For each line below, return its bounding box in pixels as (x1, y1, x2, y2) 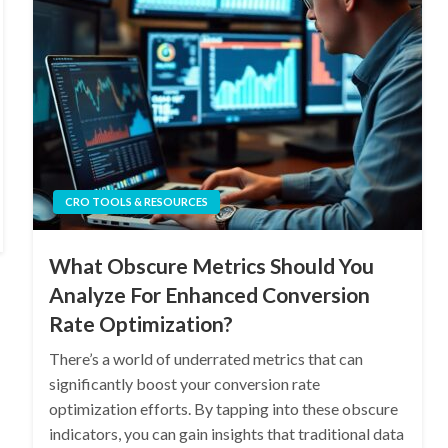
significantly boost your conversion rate (48, 374, 320, 394)
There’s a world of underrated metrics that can (48, 349, 363, 369)
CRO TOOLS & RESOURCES (64, 195, 208, 209)
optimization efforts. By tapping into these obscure (48, 399, 398, 419)
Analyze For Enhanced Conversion (48, 282, 370, 308)
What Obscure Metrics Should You (48, 253, 374, 279)
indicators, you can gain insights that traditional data (48, 424, 404, 444)
